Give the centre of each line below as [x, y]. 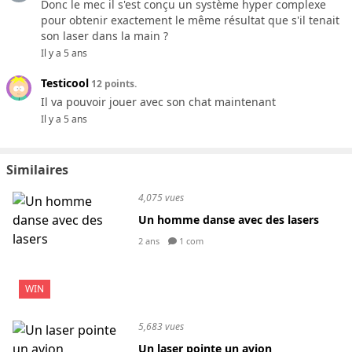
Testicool [65, 83]
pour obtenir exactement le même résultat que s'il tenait [190, 20]
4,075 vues [161, 198]
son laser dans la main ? [104, 36]
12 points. [113, 84]
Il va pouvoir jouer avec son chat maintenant [158, 102]
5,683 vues [161, 326]
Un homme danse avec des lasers [229, 220]
